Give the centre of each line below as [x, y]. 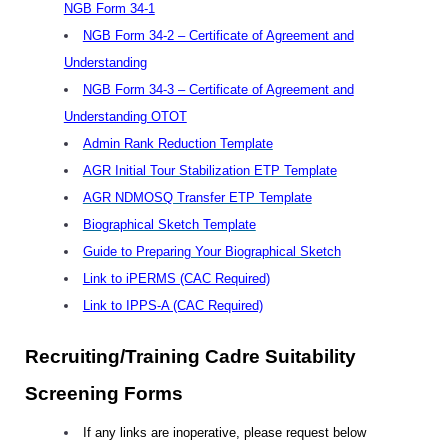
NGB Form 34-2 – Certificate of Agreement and [218, 35]
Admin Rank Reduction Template [177, 143]
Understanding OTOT [125, 116]
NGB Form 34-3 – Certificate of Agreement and [218, 89]
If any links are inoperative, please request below [224, 432]
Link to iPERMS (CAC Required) [176, 278]
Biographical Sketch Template [169, 224]
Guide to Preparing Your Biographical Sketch [211, 251]
